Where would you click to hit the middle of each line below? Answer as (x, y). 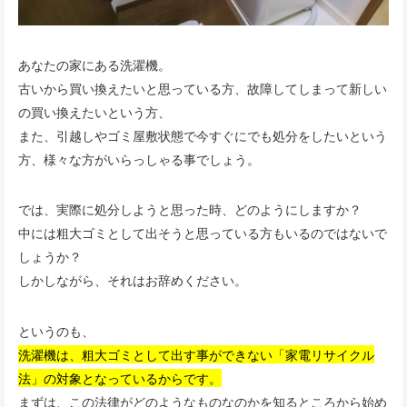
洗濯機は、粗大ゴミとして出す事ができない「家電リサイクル (196, 354)
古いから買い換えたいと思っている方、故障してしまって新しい (203, 88)
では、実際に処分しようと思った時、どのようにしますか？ (190, 209)
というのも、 (56, 330)
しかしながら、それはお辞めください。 (133, 280)
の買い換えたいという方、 (94, 111)
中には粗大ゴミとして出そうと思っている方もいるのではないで (203, 233)
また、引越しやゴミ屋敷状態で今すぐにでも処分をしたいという (203, 135)
